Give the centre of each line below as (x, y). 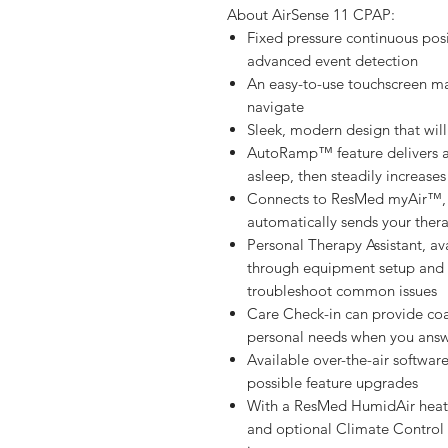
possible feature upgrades (332, 382)
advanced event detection (332, 60)
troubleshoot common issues (342, 290)
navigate (275, 106)
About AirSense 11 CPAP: (311, 14)
